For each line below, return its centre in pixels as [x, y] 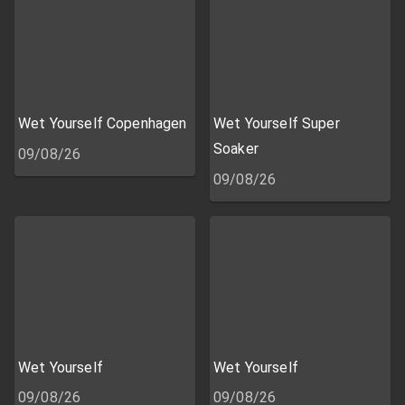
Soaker [236, 149]
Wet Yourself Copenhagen [103, 124]
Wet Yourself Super [277, 124]
